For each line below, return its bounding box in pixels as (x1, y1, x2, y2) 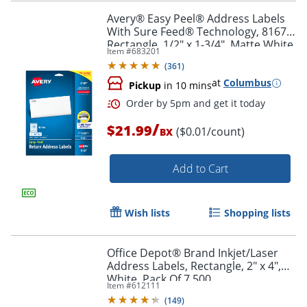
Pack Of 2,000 (107, 50, 175, 66)
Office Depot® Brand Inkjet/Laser (107, 245, 278, 261)
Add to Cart (172, 161, 228, 177)
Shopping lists (224, 206, 291, 220)
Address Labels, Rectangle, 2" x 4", (107, 258, 281, 274)
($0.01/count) (176, 124, 245, 140)
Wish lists (125, 206, 170, 220)
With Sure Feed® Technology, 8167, (107, 24, 289, 40)
